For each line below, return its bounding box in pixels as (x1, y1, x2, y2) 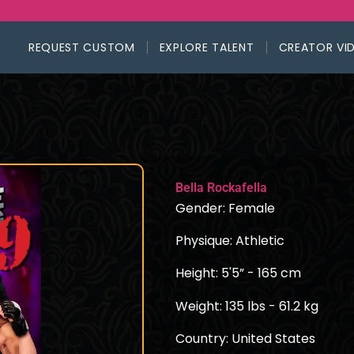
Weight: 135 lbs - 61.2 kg (175, 296, 318, 315)
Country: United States (175, 329, 315, 348)
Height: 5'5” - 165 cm (175, 264, 301, 283)
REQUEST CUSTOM (28, 40, 135, 55)
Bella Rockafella (175, 180, 267, 195)
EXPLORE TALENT (159, 40, 254, 55)
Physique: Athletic (175, 232, 284, 250)
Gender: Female (175, 199, 275, 217)
